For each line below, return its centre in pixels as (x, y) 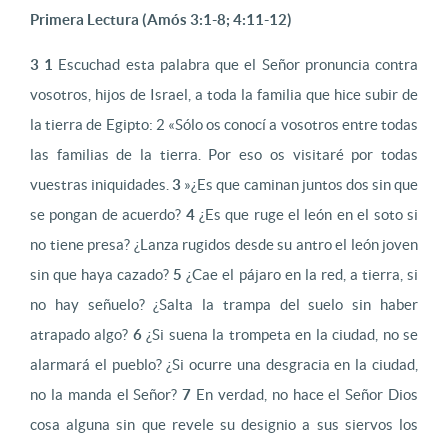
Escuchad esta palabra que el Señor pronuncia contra (236, 64)
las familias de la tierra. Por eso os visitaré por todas (224, 154)
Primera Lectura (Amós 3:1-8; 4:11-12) (161, 19)
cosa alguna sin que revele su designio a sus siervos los (224, 424)
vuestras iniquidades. (101, 184)
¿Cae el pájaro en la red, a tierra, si (300, 274)
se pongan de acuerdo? (108, 214)
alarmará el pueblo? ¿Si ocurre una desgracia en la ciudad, (224, 364)
